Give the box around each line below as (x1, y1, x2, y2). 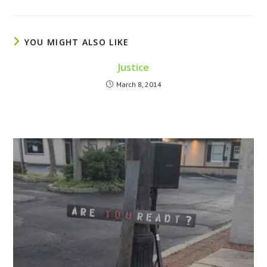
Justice (118, 60, 149, 74)
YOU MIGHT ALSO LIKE (24, 36, 129, 48)
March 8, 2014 (116, 79, 162, 89)
